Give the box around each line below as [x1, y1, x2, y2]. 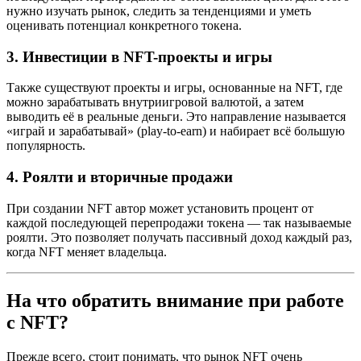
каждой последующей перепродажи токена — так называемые [6, 215, 351, 230]
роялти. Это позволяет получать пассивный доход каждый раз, [6, 230, 352, 244]
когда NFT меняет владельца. [6, 244, 167, 259]
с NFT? [6, 311, 68, 333]
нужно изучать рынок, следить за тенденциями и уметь [6, 3, 311, 18]
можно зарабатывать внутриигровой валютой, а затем [6, 95, 304, 110]
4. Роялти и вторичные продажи [6, 168, 233, 185]
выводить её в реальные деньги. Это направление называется [6, 110, 346, 124]
